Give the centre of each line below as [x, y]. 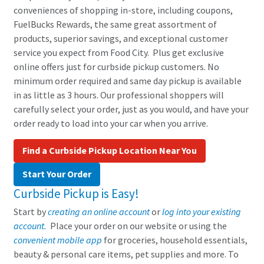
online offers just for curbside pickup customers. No [116, 67]
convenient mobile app [58, 240]
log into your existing [202, 212]
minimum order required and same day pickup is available [128, 81]
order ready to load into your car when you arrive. [112, 123]
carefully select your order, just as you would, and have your [131, 109]
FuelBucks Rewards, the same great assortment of [115, 24]
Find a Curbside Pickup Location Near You [110, 150]
